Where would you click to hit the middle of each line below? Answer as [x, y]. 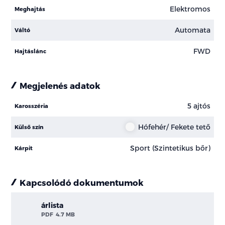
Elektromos [190, 9]
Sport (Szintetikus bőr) [170, 148]
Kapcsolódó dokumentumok [82, 182]
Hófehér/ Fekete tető [174, 127]
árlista [52, 205]
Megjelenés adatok [60, 85]
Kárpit [24, 148]
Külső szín [29, 127]
